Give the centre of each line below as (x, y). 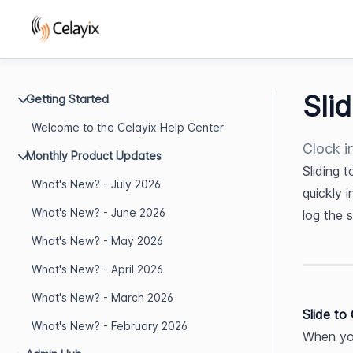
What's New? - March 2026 (102, 297)
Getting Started (67, 99)
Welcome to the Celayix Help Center (128, 127)
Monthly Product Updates (94, 156)
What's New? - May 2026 (97, 241)
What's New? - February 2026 (110, 326)
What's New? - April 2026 (97, 269)
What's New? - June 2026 (98, 212)
